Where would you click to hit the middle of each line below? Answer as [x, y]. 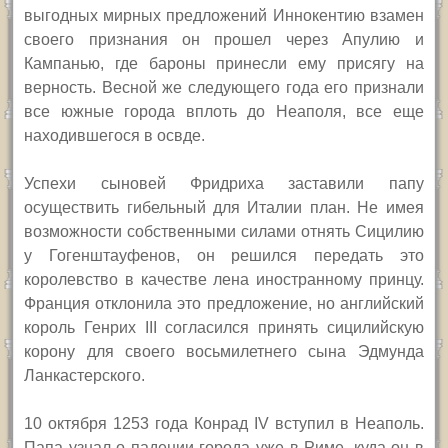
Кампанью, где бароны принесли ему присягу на [224, 64]
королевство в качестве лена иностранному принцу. [224, 280]
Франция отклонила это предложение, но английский [224, 304]
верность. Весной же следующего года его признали [224, 88]
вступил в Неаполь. [349, 424]
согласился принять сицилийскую [294, 328]
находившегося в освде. [115, 136]
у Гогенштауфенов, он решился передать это [224, 256]
